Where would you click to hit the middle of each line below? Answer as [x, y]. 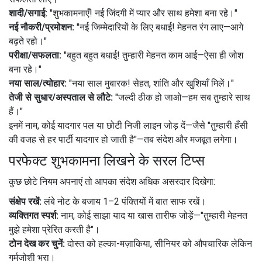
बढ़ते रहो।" [28, 41]
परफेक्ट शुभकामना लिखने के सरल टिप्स [107, 161]
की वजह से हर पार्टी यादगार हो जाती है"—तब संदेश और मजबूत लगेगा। [123, 139]
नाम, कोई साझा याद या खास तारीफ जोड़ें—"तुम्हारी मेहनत [153, 215]
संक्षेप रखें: [25, 201]
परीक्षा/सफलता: [35, 55]
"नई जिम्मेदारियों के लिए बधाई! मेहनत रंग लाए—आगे [159, 27]
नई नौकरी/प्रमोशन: [42, 27]
